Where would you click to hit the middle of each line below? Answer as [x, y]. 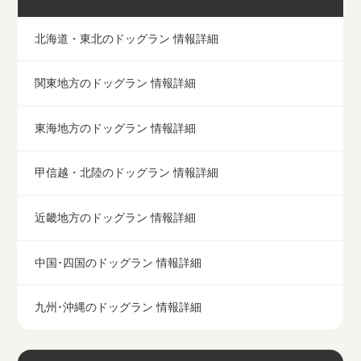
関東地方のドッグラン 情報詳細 [116, 83]
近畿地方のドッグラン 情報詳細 [116, 217]
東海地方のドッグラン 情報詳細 [116, 128]
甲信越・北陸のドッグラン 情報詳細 [127, 173]
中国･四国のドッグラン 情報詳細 [118, 262]
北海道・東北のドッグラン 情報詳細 [127, 38]
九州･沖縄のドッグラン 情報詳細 [118, 307]
